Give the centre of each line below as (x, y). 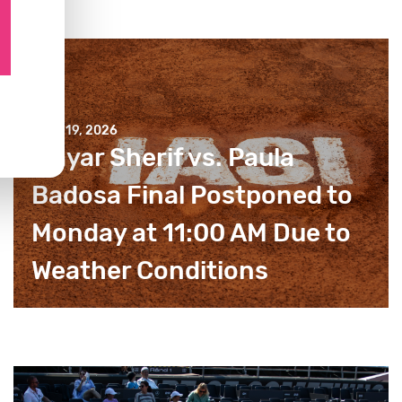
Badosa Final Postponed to (192, 196)
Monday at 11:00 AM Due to (191, 233)
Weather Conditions (150, 271)
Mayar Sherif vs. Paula (163, 158)
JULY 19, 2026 (74, 131)
